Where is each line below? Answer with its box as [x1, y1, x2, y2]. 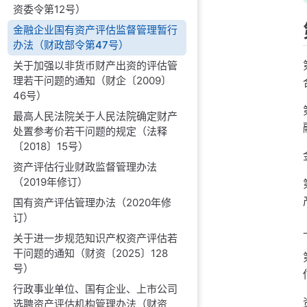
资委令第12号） [13, 2, 86, 16]
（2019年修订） [13, 175, 88, 188]
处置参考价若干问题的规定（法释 [13, 124, 168, 138]
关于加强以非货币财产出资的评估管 [13, 58, 178, 72]
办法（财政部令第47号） [13, 38, 130, 51]
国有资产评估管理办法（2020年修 [13, 195, 172, 209]
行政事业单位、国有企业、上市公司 [13, 282, 178, 295]
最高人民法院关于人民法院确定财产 [13, 109, 178, 123]
